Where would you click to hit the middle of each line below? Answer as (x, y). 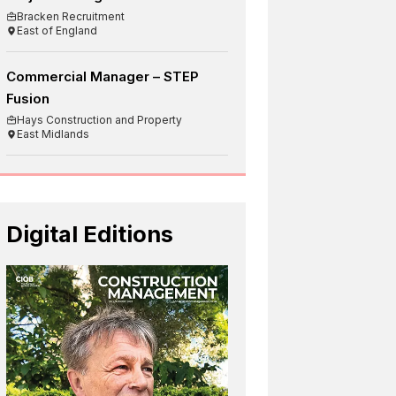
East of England (57, 30)
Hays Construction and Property (100, 119)
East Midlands (53, 133)
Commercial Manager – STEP (103, 76)
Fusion (28, 98)
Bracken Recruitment (71, 16)
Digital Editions (90, 233)
